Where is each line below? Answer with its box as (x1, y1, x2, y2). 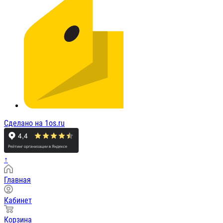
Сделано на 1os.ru (4, 118, 65, 128)
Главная (4, 175, 31, 185)
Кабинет (4, 196, 32, 206)
